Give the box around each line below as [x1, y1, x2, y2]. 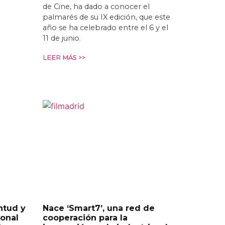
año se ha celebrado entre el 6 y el [42, 23, 168, 32]
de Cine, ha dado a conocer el [42, 2, 150, 11]
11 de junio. [42, 33, 81, 43]
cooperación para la [42, 212, 128, 222]
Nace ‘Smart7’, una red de [42, 203, 155, 213]
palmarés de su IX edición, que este [42, 12, 170, 22]
